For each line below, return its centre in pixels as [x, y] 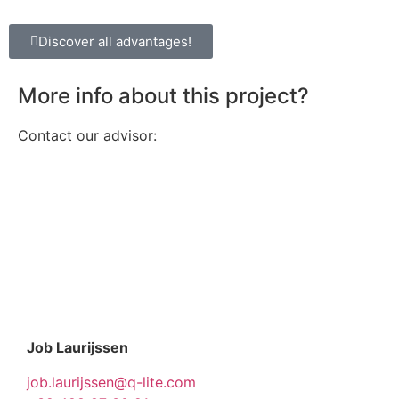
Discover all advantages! [115, 41]
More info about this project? [163, 95]
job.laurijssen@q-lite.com [111, 382]
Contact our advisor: [87, 135]
